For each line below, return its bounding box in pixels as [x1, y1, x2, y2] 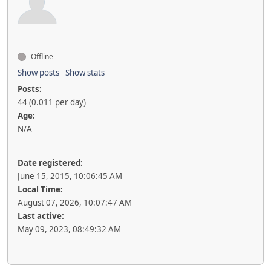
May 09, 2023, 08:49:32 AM [18, 224, 121, 235]
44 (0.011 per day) [18, 97, 86, 108]
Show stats [65, 67, 105, 78]
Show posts [18, 67, 59, 78]
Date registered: [18, 157, 83, 168]
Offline [29, 51, 53, 62]
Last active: [18, 211, 64, 221]
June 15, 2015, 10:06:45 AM [18, 171, 122, 181]
